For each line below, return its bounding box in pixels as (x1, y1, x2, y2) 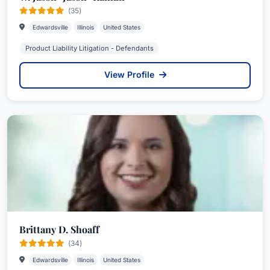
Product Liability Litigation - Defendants (25, 44, 154, 52)
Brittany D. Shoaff (19, 223, 99, 236)
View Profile (104, 69, 157, 80)
